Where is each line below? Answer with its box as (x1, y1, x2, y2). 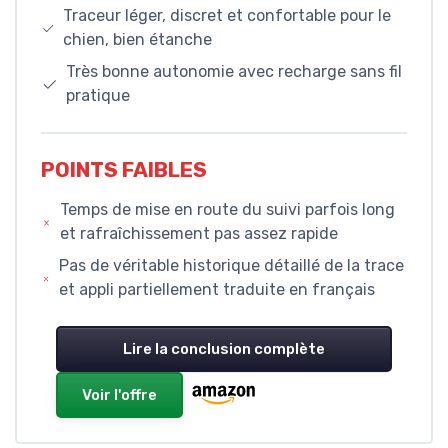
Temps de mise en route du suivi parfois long (60, 200, 396, 220)
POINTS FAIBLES (41, 158, 207, 183)
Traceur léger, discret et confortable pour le (63, 5, 392, 25)
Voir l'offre (82, 386, 157, 405)
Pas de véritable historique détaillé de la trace (59, 256, 405, 276)
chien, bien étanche (63, 29, 213, 49)
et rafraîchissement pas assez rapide (60, 224, 339, 244)
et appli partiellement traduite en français (59, 280, 376, 300)
